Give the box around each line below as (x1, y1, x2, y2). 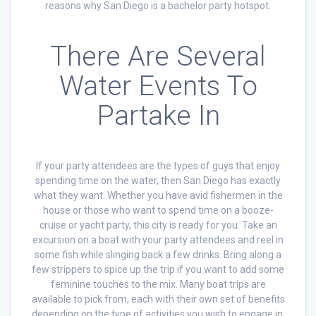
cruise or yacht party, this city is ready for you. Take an (39, 219, 277, 231)
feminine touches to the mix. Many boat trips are (50, 278, 266, 290)
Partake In (96, 99, 220, 132)
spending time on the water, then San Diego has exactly (35, 174, 281, 186)
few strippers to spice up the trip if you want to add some (32, 263, 284, 275)
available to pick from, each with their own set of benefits (31, 293, 285, 305)
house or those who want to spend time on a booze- (42, 204, 274, 216)
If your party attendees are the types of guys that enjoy (36, 159, 280, 171)
